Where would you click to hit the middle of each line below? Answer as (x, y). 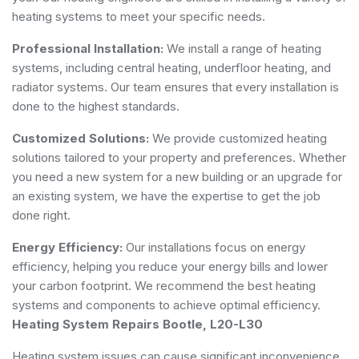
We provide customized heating (238, 138)
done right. (41, 215)
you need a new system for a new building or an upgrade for (177, 176)
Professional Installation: (88, 48)
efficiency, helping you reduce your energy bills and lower (170, 266)
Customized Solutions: (81, 138)
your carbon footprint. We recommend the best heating (164, 285)
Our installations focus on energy (214, 247)
